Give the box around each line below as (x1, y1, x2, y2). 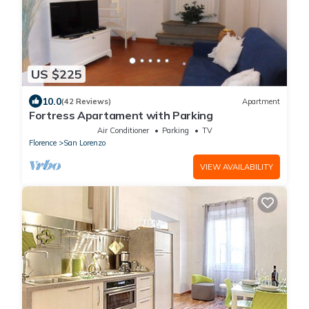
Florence (29, 138, 57, 148)
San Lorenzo (63, 138, 106, 148)
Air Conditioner (97, 126, 149, 136)
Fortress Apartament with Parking (29, 108, 213, 123)
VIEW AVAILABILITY (200, 162, 273, 172)
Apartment (242, 96, 280, 106)
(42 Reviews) (61, 96, 111, 106)
